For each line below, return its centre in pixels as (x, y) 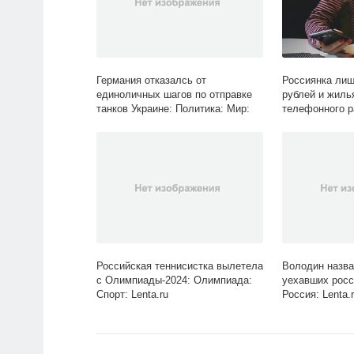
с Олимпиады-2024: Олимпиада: (174, 281)
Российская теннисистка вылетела (180, 266)
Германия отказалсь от (151, 81)
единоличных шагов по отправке (174, 95)
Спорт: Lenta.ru (132, 295)
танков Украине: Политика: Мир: (173, 109)
